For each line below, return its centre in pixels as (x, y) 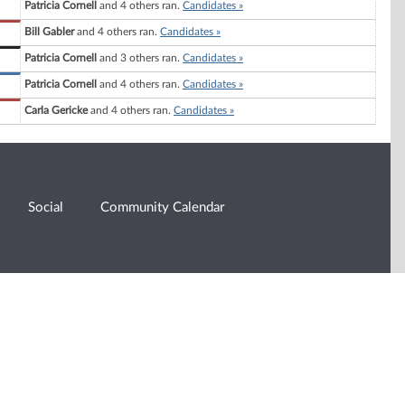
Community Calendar (163, 207)
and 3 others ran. (140, 58)
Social (46, 207)
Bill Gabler (49, 32)
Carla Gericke (56, 111)
